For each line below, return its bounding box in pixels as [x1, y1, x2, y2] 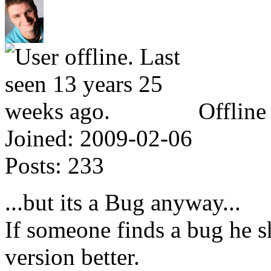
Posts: [5, 152, 62, 178]
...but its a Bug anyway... [5, 189, 241, 215]
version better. [5, 243, 140, 270]
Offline [198, 97, 266, 124]
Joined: [5, 125, 74, 151]
